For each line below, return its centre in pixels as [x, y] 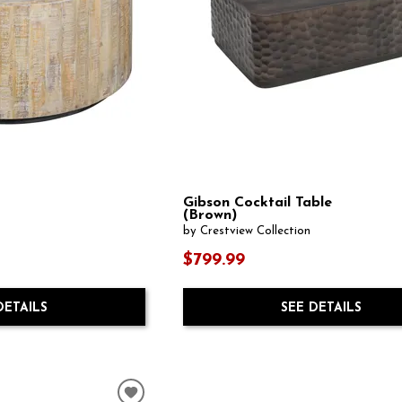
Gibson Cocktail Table [258, 203]
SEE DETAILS [321, 308]
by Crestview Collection [247, 232]
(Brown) [210, 216]
